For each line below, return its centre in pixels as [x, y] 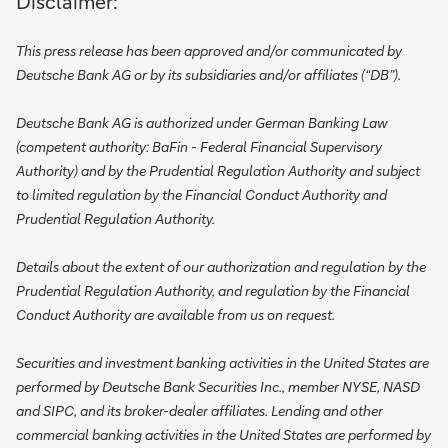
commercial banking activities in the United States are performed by [223, 434]
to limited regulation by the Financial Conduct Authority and [201, 194]
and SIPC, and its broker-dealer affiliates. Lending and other [199, 410]
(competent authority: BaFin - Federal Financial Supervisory [199, 146]
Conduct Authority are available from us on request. [175, 314]
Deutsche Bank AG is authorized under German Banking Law [202, 122]
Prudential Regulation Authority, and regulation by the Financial [213, 290]
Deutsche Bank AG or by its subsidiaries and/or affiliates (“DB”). [208, 74]
